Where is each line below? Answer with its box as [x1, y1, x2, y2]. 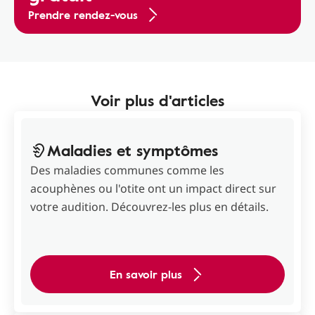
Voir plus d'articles [91, 89, 224, 112]
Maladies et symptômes [47, 139, 218, 162]
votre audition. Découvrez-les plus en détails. [30, 199, 269, 215]
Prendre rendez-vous [28, 6, 138, 24]
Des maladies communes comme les [30, 162, 224, 179]
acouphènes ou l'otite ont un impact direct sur [30, 181, 276, 197]
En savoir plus [109, 266, 182, 283]
